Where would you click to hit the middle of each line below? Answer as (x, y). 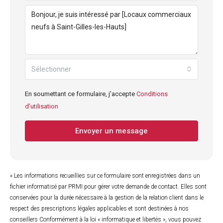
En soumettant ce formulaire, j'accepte (81, 94)
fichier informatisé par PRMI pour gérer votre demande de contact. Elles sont (108, 187)
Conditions (152, 94)
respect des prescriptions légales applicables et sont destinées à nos (99, 209)
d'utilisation (42, 106)
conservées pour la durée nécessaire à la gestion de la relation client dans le (107, 198)
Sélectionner (51, 69)
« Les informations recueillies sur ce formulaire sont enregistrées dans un (105, 176)
